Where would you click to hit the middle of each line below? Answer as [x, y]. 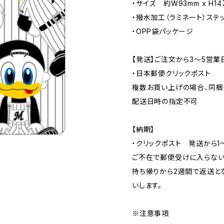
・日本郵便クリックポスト [171, 73]
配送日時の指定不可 [165, 101]
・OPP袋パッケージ [163, 31]
